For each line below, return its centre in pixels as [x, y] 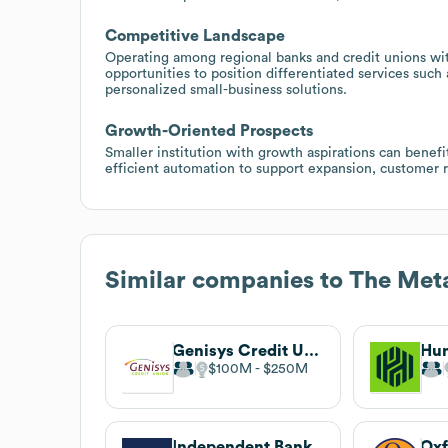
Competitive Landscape [195, 35]
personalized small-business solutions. [226, 89]
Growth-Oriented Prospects [209, 130]
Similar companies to [227, 280]
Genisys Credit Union [311, 350]
